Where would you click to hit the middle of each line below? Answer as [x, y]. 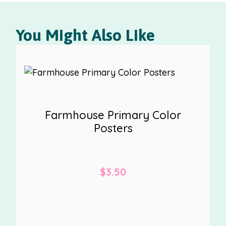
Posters [113, 128]
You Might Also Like [86, 35]
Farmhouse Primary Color [113, 115]
